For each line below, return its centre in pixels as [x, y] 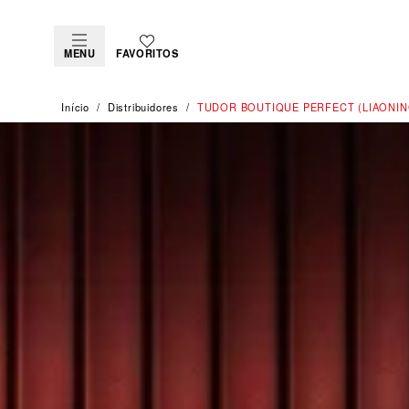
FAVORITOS [147, 53]
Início [75, 106]
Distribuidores [143, 106]
